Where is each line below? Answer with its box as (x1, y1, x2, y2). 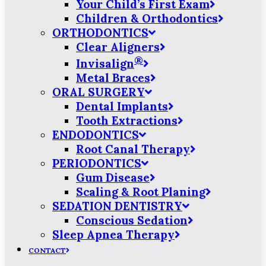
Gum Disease (76, 170, 150, 185)
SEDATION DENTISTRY (52, 199, 182, 214)
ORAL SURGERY (52, 85, 145, 100)
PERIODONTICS (52, 156, 141, 171)
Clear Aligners (76, 40, 160, 54)
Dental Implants (76, 99, 168, 114)
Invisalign (76, 56, 134, 71)
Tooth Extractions (76, 113, 178, 128)
